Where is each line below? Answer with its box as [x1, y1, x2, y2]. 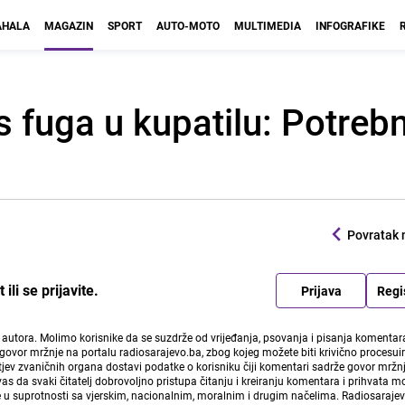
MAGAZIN [44, 18, 93, 33]
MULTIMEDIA [234, 18, 301, 33]
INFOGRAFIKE [316, 18, 385, 33]
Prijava [300, 281, 342, 299]
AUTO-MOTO [156, 18, 220, 33]
